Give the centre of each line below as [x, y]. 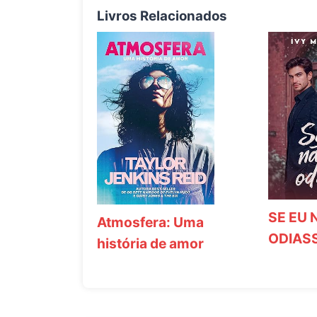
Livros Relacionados [162, 16]
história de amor [150, 243]
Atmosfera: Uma [150, 222]
